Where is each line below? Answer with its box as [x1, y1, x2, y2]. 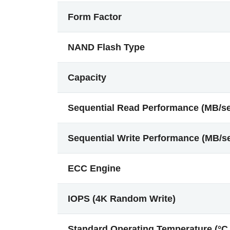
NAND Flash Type [68, 42, 145, 52]
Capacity [68, 72, 106, 83]
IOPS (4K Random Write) [68, 194, 176, 204]
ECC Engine [68, 163, 121, 174]
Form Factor [68, 12, 122, 22]
